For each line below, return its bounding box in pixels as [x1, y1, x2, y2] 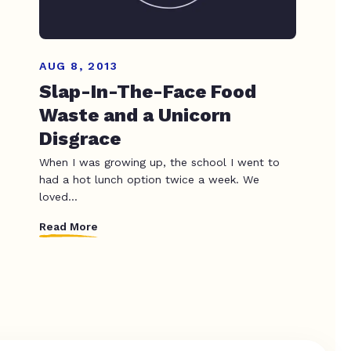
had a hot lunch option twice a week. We [39, 172, 259, 186]
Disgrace [39, 127, 121, 150]
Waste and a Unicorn [39, 103, 231, 126]
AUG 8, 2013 [39, 59, 118, 72]
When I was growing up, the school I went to [39, 155, 280, 168]
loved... [39, 190, 78, 203]
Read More [39, 220, 98, 233]
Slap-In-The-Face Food [39, 80, 256, 103]
